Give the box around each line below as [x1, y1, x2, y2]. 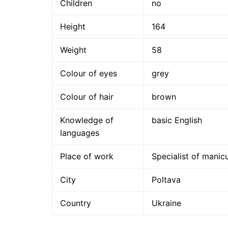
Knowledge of [60, 115, 113, 126]
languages [60, 128, 99, 138]
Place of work [60, 151, 113, 162]
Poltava [152, 175, 181, 185]
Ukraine [152, 198, 181, 209]
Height [60, 21, 85, 32]
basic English [152, 115, 202, 126]
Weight [60, 45, 87, 55]
